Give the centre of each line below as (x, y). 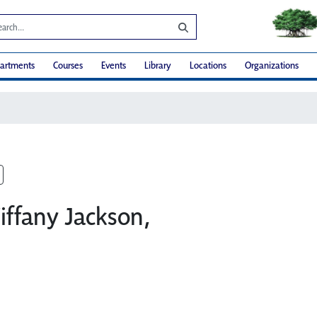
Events (114, 65)
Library (158, 65)
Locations (208, 65)
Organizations (272, 65)
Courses (68, 65)
